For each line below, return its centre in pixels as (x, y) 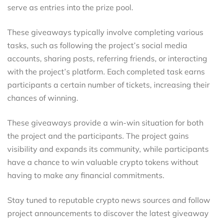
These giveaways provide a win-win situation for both (105, 122)
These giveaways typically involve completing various (105, 32)
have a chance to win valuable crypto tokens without (103, 162)
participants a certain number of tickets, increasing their (109, 84)
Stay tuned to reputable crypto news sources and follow (109, 200)
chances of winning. (43, 98)
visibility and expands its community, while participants (108, 149)
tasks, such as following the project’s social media (97, 45)
